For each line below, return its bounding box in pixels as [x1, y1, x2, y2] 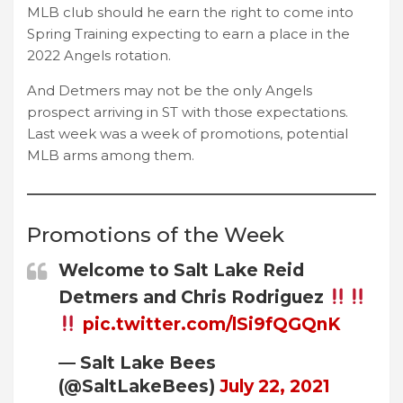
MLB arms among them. [27, 146, 194, 164]
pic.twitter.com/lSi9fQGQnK [82, 313, 340, 335]
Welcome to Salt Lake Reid [58, 259, 304, 281]
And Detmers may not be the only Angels [27, 81, 312, 99]
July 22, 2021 [219, 375, 330, 397]
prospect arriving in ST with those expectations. [27, 103, 348, 121]
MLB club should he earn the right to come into [27, 3, 354, 21]
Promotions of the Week [27, 221, 284, 247]
